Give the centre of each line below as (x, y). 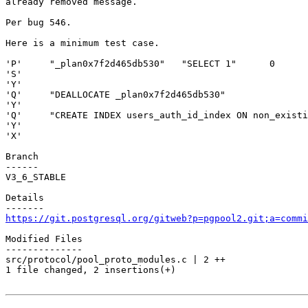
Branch (22, 157)
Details (25, 198)
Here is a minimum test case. (82, 43)
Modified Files (44, 239)
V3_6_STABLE (36, 177)
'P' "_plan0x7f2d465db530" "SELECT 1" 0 (140, 64)
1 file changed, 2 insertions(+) (91, 270)
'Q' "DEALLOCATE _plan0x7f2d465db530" (115, 95)
